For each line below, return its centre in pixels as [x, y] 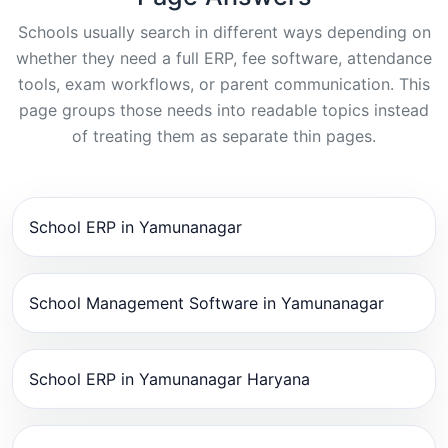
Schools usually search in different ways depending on [224, 32]
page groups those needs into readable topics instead [224, 110]
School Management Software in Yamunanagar [206, 303]
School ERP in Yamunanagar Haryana [169, 379]
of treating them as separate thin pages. [224, 136]
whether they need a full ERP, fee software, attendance [224, 58]
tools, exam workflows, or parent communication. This [224, 84]
